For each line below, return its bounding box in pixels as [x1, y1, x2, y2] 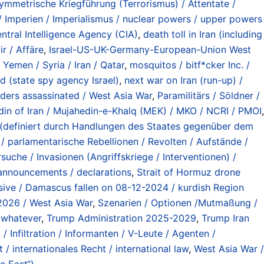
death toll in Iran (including [143, 28, 262, 40]
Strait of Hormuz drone [137, 166, 240, 178]
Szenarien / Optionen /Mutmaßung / [98, 196, 258, 209]
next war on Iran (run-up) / [124, 74, 243, 86]
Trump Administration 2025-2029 [47, 212, 196, 224]
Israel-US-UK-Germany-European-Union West [49, 43, 251, 55]
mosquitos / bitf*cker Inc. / [130, 58, 250, 71]
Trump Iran [202, 212, 249, 224]
